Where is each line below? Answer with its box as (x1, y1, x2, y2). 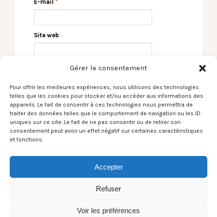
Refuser (96, 184, 121, 193)
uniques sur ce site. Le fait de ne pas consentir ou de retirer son (10, 119, 181, 125)
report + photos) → (128, 159, 202, 170)
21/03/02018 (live (135, 149, 202, 160)
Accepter (94, 162, 123, 171)
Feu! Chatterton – (134, 129, 202, 139)
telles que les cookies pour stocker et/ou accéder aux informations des (10, 93, 203, 99)
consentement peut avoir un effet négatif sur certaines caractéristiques (10, 127, 203, 134)
